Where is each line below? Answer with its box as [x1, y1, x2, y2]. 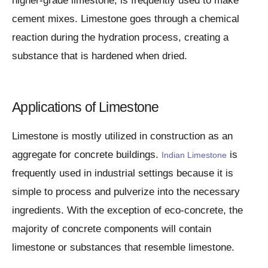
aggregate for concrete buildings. [12, 148, 162, 160]
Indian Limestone [162, 150, 227, 160]
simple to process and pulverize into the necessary [12, 185, 240, 197]
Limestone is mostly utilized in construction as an [12, 130, 233, 142]
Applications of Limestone [12, 99, 159, 115]
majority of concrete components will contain [12, 223, 211, 234]
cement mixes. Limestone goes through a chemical [12, 13, 239, 25]
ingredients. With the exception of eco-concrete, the [12, 204, 243, 216]
